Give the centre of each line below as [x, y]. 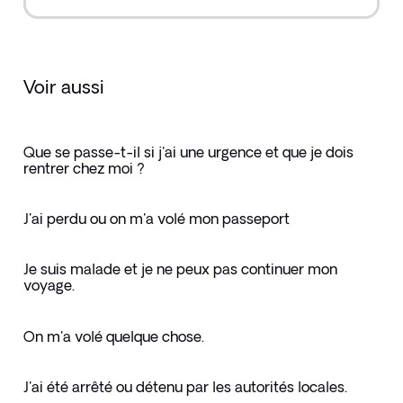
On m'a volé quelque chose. [113, 336]
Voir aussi [63, 87]
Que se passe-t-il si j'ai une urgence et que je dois [188, 152]
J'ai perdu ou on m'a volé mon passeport [156, 218]
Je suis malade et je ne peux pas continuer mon [180, 269]
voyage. [49, 286]
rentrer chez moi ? [84, 168]
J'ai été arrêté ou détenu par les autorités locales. [185, 387]
